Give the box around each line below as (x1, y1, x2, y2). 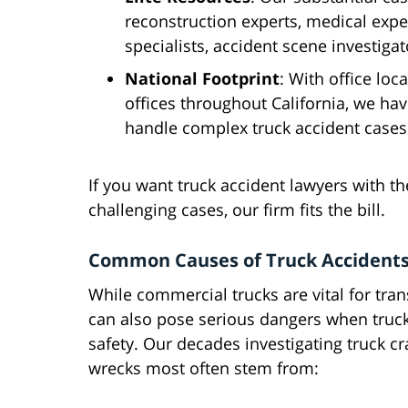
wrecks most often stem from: (88, 357, 319, 380)
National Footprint (125, 67, 280, 90)
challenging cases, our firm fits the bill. (88, 199, 385, 221)
